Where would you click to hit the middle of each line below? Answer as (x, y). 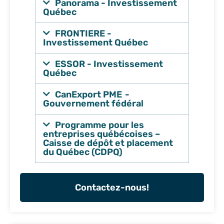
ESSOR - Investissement (109, 64)
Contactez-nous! (112, 187)
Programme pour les (100, 125)
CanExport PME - (92, 94)
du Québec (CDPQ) (83, 152)
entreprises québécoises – (101, 134)
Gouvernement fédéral (93, 103)
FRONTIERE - (83, 33)
